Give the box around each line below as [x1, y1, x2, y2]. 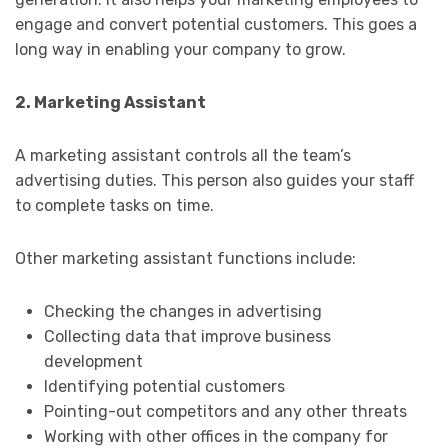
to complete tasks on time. [15, 195, 214, 215]
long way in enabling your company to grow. [15, 39, 346, 59]
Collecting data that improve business [43, 326, 331, 346]
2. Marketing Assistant [15, 92, 206, 112]
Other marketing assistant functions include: [15, 248, 356, 268]
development [43, 351, 143, 371]
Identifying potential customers [43, 376, 285, 396]
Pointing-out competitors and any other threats [43, 401, 407, 421]
